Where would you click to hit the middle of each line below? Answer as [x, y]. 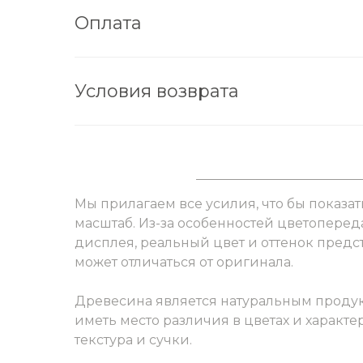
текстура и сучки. [133, 340]
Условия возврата [157, 91]
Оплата [108, 23]
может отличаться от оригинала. [184, 262]
